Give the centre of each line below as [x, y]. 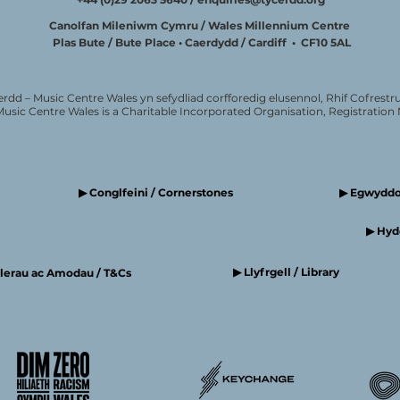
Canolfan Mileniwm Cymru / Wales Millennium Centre [202, 25]
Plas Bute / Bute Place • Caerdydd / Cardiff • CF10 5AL [202, 42]
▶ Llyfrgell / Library [286, 272]
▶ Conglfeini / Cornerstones [156, 192]
